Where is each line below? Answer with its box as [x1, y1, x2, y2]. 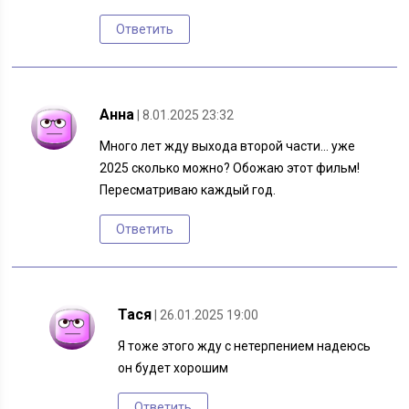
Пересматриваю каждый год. [100, 183, 277, 198]
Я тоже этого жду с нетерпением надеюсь [118, 339, 372, 354]
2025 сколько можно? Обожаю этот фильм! [100, 161, 361, 176]
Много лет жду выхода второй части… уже [100, 139, 356, 154]
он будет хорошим [118, 361, 229, 376]
